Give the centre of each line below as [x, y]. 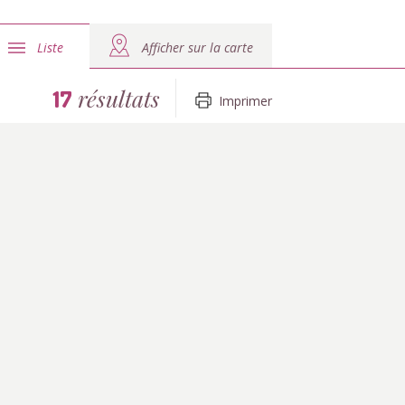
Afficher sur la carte [198, 47]
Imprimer [245, 101]
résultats [116, 98]
